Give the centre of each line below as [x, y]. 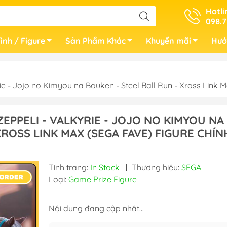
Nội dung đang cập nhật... [96, 208]
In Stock [105, 167]
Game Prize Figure [102, 179]
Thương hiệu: [156, 167]
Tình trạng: [69, 167]
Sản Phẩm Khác [96, 41]
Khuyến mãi [168, 41]
